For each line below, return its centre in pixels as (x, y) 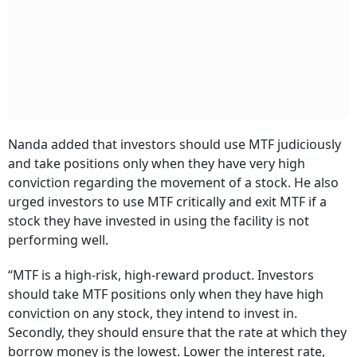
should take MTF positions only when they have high (166, 294)
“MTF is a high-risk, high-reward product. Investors (161, 275)
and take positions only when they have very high (157, 163)
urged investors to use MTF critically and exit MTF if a (167, 202)
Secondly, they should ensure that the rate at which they (177, 332)
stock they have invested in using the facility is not (159, 221)
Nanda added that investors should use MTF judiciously (175, 144)
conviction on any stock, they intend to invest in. (153, 313)
